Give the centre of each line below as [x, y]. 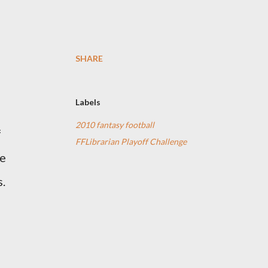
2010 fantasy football [115, 125]
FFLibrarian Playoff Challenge [131, 141]
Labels [88, 102]
